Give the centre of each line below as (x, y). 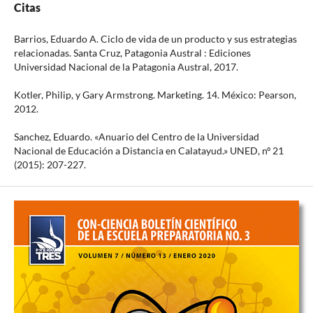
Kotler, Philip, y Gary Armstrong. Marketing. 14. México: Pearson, (155, 95)
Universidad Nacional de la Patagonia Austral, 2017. (126, 67)
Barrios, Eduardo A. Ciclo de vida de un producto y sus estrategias (155, 39)
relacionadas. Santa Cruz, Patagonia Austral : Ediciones (132, 53)
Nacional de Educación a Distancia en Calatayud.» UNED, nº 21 (148, 151)
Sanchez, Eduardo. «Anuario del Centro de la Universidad (136, 137)
